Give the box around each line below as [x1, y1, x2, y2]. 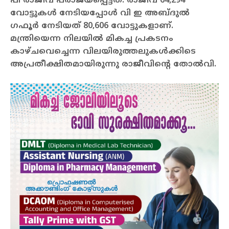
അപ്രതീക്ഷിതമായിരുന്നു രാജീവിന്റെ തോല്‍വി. [10, 59, 216, 70]
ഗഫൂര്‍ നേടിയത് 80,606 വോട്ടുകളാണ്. [10, 20, 173, 31]
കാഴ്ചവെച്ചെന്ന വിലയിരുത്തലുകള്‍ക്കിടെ [10, 46, 196, 57]
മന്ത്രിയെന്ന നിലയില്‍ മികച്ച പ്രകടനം [10, 33, 173, 44]
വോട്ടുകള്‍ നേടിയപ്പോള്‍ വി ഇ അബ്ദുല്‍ [10, 8, 190, 18]
